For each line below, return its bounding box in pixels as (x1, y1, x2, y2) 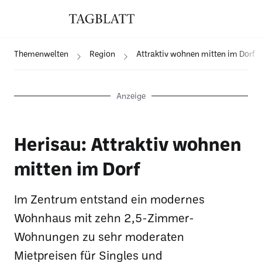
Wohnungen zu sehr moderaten (14, 229, 184, 243)
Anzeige (116, 91, 146, 101)
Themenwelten (14, 49, 68, 58)
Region (89, 49, 115, 58)
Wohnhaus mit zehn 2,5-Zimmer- (14, 211, 194, 225)
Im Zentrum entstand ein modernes (14, 192, 205, 206)
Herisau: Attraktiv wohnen (14, 132, 242, 154)
